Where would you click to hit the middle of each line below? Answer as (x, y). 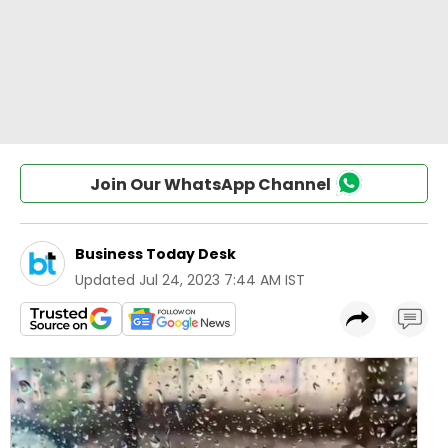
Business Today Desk (155, 254)
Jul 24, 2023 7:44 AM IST (222, 280)
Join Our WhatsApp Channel (210, 184)
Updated (105, 280)
